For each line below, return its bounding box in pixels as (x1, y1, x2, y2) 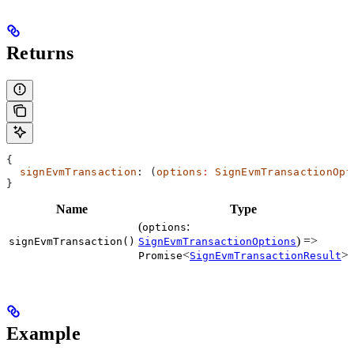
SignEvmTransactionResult (190, 250, 341, 262)
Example (6, 323, 81, 345)
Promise (138, 250, 183, 262)
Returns (6, 43, 74, 64)
